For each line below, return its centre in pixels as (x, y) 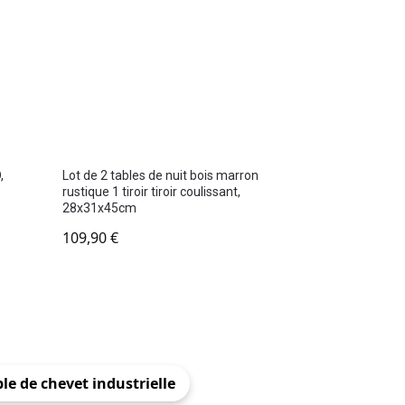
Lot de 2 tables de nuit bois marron (161, 176)
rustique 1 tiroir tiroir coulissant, (152, 192)
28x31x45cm (100, 208)
